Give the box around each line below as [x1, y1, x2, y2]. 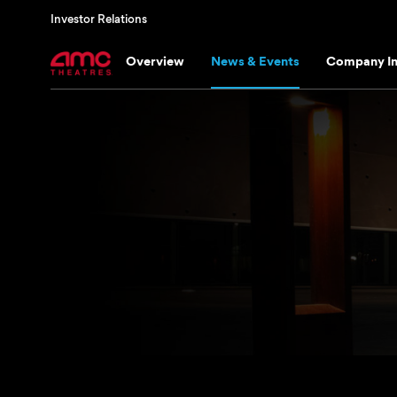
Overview [126, 53, 184, 68]
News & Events [211, 53, 300, 68]
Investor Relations [51, 12, 147, 26]
